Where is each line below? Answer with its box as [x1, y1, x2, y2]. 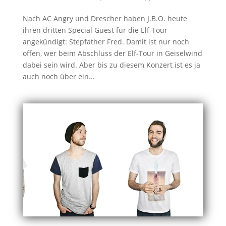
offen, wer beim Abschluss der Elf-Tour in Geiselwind [22, 48, 202, 58]
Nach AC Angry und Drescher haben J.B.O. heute [22, 13, 187, 23]
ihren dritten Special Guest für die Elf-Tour [22, 25, 167, 35]
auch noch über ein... [22, 71, 95, 81]
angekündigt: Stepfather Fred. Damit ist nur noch [22, 36, 189, 46]
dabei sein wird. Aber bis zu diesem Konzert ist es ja [22, 60, 200, 70]
